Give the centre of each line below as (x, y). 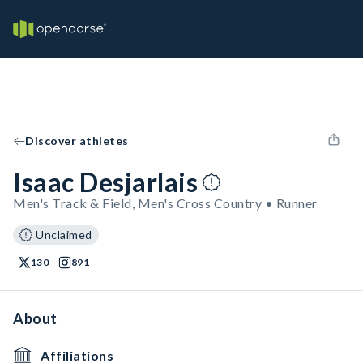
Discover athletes (77, 141)
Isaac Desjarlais (105, 182)
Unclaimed (64, 235)
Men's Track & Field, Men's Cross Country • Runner (165, 203)
